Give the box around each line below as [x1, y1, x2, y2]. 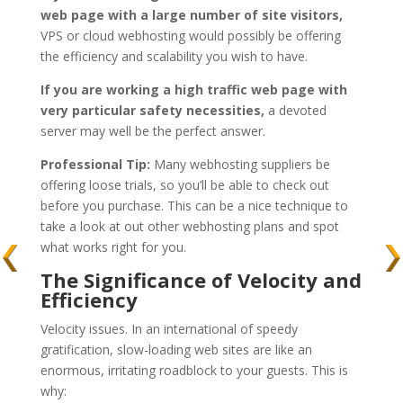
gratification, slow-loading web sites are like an [40, 341, 312, 359]
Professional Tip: [40, 156, 150, 174]
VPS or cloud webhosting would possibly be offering [40, 27, 341, 45]
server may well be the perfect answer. [40, 122, 265, 140]
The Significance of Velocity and [40, 266, 362, 294]
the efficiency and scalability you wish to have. [40, 48, 308, 66]
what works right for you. [40, 238, 186, 256]
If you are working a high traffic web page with [40, 81, 347, 99]
